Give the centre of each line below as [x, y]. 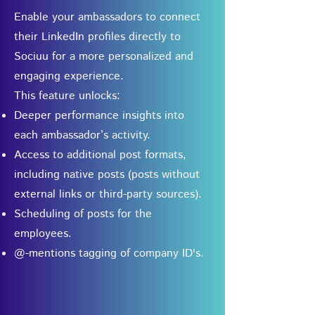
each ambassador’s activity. [82, 135]
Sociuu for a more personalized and [104, 57]
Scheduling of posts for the [83, 214]
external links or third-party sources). [108, 194]
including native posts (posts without [107, 175]
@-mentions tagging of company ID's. [109, 253]
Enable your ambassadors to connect [107, 17]
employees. [43, 234]
